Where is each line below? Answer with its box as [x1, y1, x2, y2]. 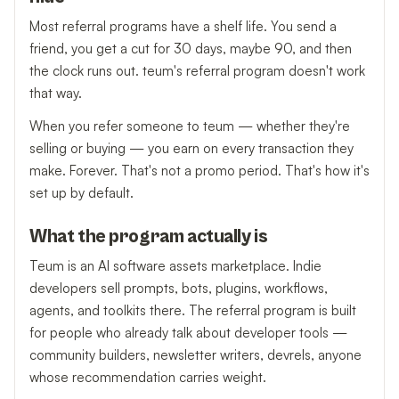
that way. [29, 85, 82, 102]
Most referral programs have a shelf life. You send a [29, 18, 337, 36]
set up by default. [29, 183, 134, 201]
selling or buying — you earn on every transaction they [29, 139, 354, 157]
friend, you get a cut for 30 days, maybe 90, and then [29, 40, 352, 58]
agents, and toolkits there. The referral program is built [29, 301, 356, 319]
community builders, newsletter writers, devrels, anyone [29, 346, 362, 363]
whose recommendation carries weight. [29, 368, 266, 386]
